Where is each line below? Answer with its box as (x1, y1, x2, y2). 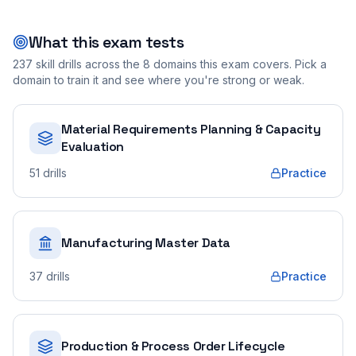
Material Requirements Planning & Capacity (61, 121, 321, 137)
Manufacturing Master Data (61, 234, 230, 251)
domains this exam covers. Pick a (150, 57, 327, 71)
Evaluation (61, 138, 124, 155)
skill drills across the (33, 57, 140, 71)
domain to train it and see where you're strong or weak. (13, 73, 304, 87)
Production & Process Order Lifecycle (61, 338, 285, 354)
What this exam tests (29, 32, 184, 52)
